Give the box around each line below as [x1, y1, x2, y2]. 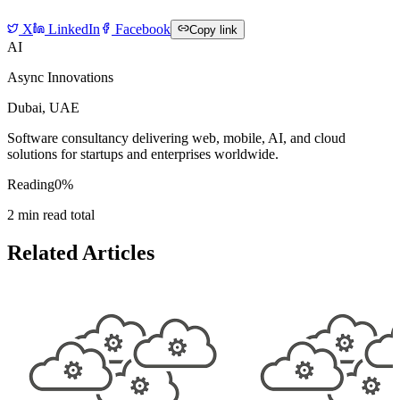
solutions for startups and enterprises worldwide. [7, 146, 279, 162]
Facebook [112, 21, 171, 37]
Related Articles [7, 240, 154, 264]
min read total [14, 206, 95, 222]
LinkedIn [45, 21, 100, 37]
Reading [7, 176, 54, 192]
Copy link [189, 22, 237, 37]
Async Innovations [7, 69, 113, 85]
